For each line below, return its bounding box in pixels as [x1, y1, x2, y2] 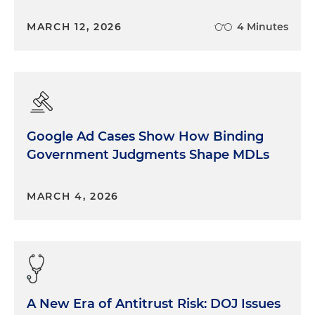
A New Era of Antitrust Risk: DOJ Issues [27, 296, 281, 312]
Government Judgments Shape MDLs [27, 147, 269, 163]
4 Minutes [237, 20, 288, 34]
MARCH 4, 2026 [27, 190, 120, 203]
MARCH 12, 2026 [27, 20, 122, 34]
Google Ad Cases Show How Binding [27, 129, 264, 145]
